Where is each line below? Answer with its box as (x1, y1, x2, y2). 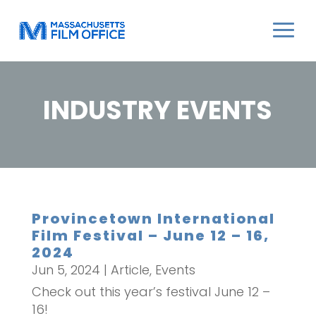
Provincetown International (31, 209, 275, 229)
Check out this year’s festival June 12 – (31, 283, 270, 301)
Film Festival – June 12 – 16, (31, 226, 269, 246)
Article (110, 261, 150, 279)
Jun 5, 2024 (31, 261, 100, 279)
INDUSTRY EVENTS (43, 92, 273, 128)
